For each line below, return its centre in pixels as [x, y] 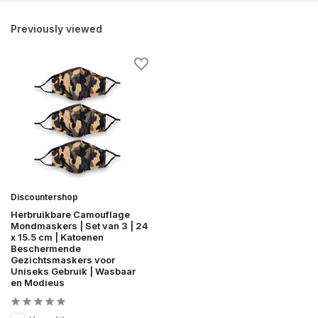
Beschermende [46, 249]
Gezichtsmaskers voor [63, 260]
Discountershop [44, 197]
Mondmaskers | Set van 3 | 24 [79, 226]
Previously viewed [56, 28]
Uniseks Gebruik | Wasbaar [73, 272]
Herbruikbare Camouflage [70, 215]
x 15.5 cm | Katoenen [57, 237]
